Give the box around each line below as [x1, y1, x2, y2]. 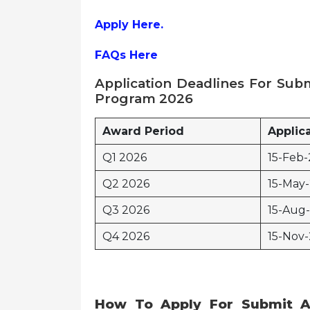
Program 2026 [95, 91, 193, 107]
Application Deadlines [95, 75, 244, 91]
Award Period [102, 125, 184, 138]
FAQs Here [95, 48, 158, 62]
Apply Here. [95, 18, 163, 31]
